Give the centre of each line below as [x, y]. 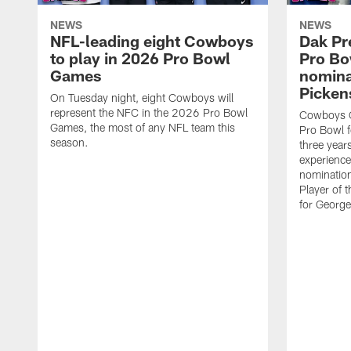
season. [69, 143]
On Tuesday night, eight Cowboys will [142, 98]
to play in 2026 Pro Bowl [140, 58]
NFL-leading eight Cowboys [152, 41]
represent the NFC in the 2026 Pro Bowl [149, 113]
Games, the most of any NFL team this [143, 128]
